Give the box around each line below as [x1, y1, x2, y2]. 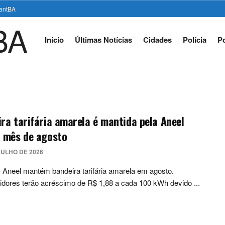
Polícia [182, 34, 206, 45]
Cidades [143, 34, 172, 45]
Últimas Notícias [74, 34, 132, 45]
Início [44, 34, 64, 45]
